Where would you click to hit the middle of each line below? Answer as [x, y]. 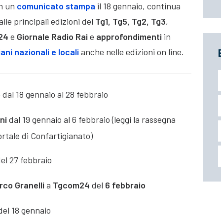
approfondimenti [130, 37]
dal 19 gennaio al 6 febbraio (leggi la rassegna [92, 120]
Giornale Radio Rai [53, 37]
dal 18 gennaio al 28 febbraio [55, 94]
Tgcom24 [70, 185]
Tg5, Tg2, [131, 21]
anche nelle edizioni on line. [132, 52]
